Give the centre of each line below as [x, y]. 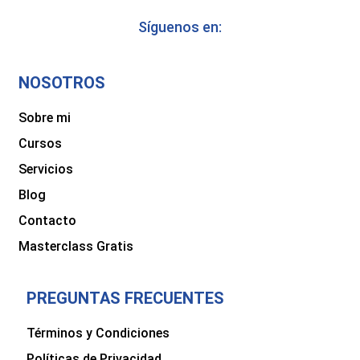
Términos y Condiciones [98, 333]
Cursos [41, 144]
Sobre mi [45, 118]
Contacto [48, 221]
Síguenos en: [180, 27]
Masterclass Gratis [76, 247]
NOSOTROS [62, 83]
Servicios [46, 170]
